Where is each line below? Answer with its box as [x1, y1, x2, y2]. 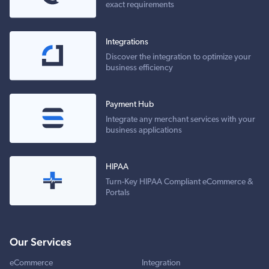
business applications [106, 125, 182, 135]
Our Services [10, 235, 71, 249]
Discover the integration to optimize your [106, 52, 251, 62]
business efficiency [106, 63, 173, 73]
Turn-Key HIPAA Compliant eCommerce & [106, 178, 253, 187]
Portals [106, 189, 130, 198]
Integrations [106, 37, 148, 47]
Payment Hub [106, 100, 154, 109]
